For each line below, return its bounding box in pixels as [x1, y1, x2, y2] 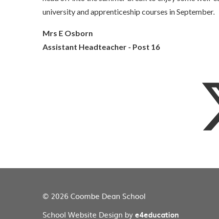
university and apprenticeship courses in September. [43, 7, 215, 17]
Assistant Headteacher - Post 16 [43, 42, 160, 52]
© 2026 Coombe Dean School [43, 190, 146, 202]
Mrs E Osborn [43, 28, 93, 38]
